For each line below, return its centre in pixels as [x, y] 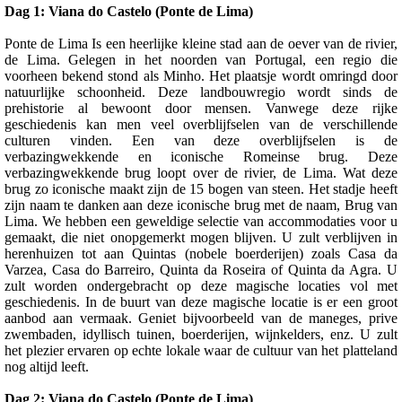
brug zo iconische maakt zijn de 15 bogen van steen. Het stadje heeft [201, 188]
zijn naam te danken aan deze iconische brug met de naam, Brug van [201, 205]
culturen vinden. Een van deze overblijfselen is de [201, 140]
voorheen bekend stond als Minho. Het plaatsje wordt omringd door [201, 75]
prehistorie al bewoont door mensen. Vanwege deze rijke [201, 108]
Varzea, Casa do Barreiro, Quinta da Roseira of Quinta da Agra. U [201, 269]
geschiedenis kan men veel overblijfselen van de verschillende [201, 124]
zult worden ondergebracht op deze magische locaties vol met [201, 285]
